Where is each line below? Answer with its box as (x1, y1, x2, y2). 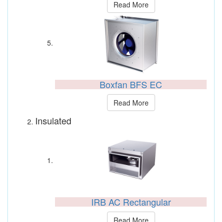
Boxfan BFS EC (100, 78, 162, 91)
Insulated (35, 114, 71, 127)
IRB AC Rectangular (91, 195, 171, 208)
